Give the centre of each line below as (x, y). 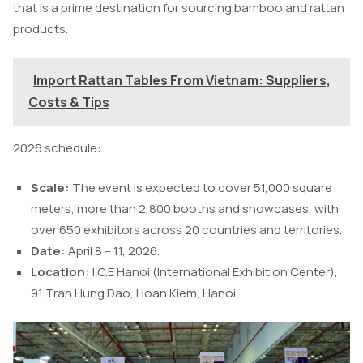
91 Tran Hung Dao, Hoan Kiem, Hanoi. (135, 293)
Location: (60, 271)
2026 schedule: (57, 148)
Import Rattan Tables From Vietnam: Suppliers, (182, 81)
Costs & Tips (69, 102)
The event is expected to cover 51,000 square (202, 187)
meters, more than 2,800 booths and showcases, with (185, 208)
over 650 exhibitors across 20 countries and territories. (186, 229)
